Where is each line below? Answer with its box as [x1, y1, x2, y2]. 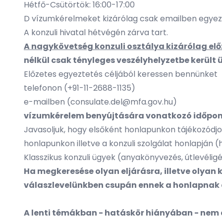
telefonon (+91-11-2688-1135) [24, 82, 135, 94]
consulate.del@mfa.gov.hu [70, 96, 173, 108]
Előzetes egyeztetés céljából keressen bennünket [24, 68, 218, 80]
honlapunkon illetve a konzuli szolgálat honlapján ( [24, 138, 219, 149]
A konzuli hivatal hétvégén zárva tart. [24, 27, 168, 38]
